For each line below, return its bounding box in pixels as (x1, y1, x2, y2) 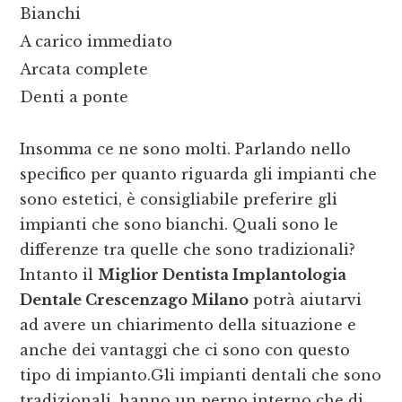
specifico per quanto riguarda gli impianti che (20, 165, 378, 184)
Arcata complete (20, 60, 149, 79)
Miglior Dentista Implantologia (98, 266, 347, 284)
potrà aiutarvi (249, 291, 363, 310)
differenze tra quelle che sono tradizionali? (20, 240, 356, 259)
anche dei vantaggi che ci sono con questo (20, 341, 351, 360)
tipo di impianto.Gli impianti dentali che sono (20, 366, 382, 385)
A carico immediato (20, 32, 173, 51)
